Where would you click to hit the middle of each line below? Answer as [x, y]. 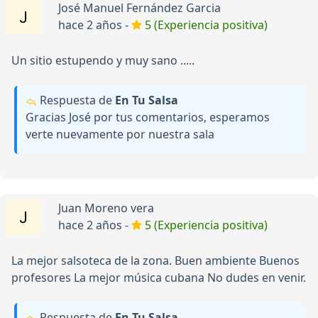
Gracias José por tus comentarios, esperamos [148, 117]
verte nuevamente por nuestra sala [120, 135]
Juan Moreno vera [106, 208]
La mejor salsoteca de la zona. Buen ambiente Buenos [155, 261]
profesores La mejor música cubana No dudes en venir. [159, 278]
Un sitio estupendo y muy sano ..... [103, 61]
